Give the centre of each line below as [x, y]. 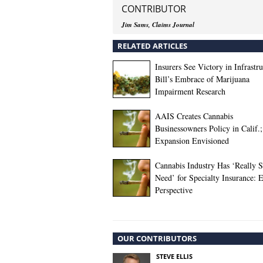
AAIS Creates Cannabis [194, 116]
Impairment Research [190, 91]
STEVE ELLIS [174, 256]
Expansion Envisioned [192, 141]
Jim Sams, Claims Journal [158, 25]
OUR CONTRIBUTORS [157, 238]
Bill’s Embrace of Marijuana [202, 79]
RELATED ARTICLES [152, 46]
